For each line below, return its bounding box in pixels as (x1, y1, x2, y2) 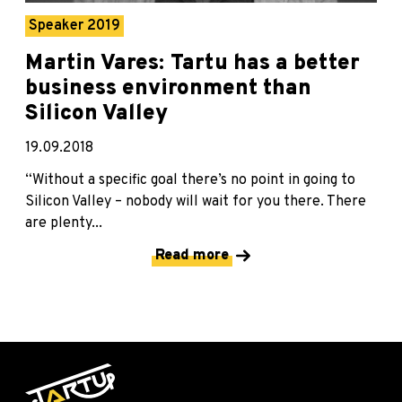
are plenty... (25, 214, 102, 233)
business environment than (25, 75, 311, 103)
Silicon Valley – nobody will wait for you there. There (25, 193, 366, 212)
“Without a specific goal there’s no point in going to (25, 171, 355, 190)
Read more (155, 247, 229, 266)
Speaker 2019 (29, 17, 120, 36)
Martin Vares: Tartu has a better (25, 50, 360, 78)
